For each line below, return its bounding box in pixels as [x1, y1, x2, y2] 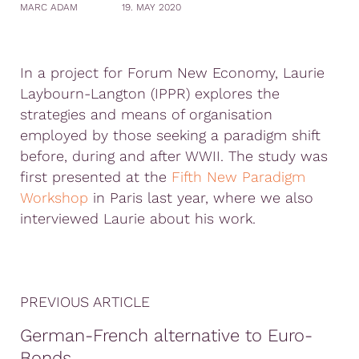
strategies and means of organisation [20, 106, 272, 123]
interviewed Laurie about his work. [20, 210, 256, 227]
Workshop [20, 189, 88, 206]
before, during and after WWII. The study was [20, 147, 328, 164]
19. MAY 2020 [122, 2, 182, 13]
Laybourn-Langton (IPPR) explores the [20, 85, 280, 102]
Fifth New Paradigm [171, 168, 305, 185]
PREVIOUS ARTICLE [20, 293, 150, 310]
